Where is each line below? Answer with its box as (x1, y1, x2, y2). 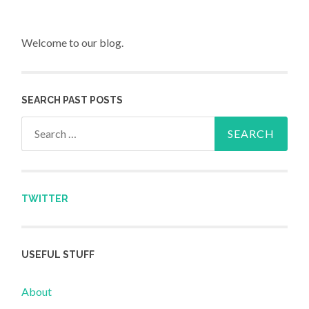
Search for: (21, 119, 73, 132)
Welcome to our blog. (21, 36, 124, 50)
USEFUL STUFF (21, 249, 95, 261)
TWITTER (21, 193, 69, 205)
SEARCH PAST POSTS (21, 94, 123, 106)
